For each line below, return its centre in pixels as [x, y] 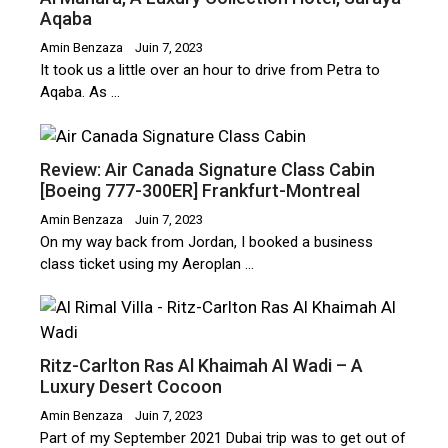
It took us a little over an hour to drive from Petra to [210, 69]
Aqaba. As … [80, 91]
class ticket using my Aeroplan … [147, 263]
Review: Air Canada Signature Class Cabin [207, 169]
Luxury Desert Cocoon [131, 386]
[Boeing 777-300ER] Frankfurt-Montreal [200, 190]
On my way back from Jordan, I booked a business [206, 241]
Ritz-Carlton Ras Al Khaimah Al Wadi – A [201, 365]
